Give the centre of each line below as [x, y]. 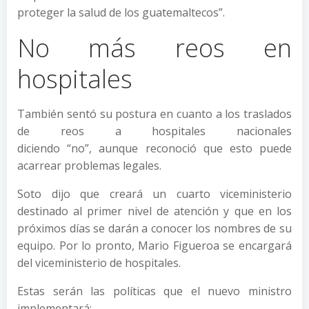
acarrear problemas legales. [89, 165]
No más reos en [154, 48]
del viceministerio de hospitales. [99, 262]
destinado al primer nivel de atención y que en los [154, 211]
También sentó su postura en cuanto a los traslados [154, 113]
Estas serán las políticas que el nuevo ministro [154, 291]
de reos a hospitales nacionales [154, 131]
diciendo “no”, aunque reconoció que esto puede [154, 148]
